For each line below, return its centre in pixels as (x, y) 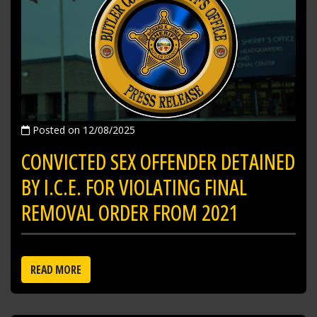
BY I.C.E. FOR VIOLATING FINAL (134, 188)
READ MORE (56, 270)
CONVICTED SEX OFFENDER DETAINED (158, 162)
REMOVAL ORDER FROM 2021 (130, 213)
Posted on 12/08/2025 (82, 130)
